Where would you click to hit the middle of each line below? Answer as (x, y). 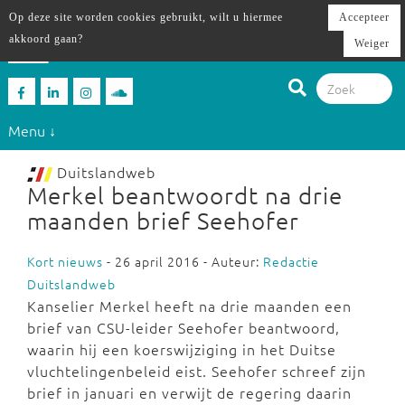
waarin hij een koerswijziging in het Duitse (182, 349)
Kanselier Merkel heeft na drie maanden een (189, 306)
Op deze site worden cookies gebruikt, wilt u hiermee (146, 17)
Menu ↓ (32, 130)
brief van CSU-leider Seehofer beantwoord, (184, 327)
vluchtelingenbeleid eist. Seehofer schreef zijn (197, 371)
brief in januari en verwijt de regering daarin (189, 392)
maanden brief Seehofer (163, 220)
